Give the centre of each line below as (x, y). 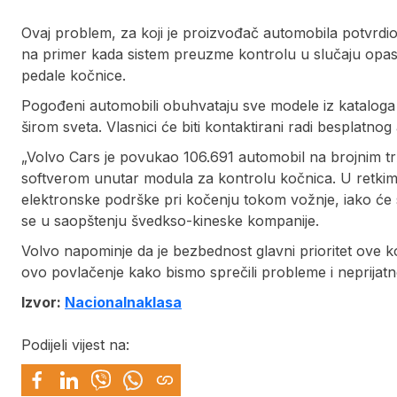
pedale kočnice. (74, 76)
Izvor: (43, 303)
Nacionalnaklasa (123, 303)
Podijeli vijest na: (75, 345)
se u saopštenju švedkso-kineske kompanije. (170, 221)
